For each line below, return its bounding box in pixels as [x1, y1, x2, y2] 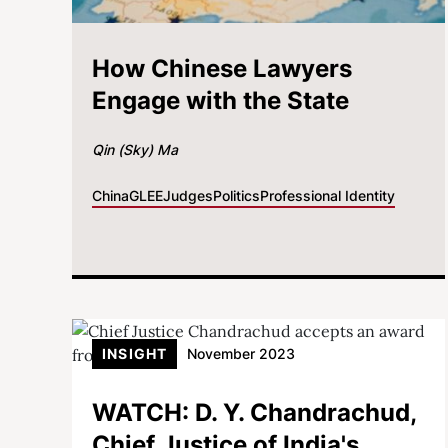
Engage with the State [92, 85, 349, 115]
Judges [163, 186, 213, 204]
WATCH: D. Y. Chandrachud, [92, 397, 416, 427]
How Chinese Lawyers [92, 53, 352, 83]
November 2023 [187, 344, 296, 362]
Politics [213, 186, 260, 204]
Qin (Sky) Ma [92, 140, 178, 158]
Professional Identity [260, 186, 395, 204]
